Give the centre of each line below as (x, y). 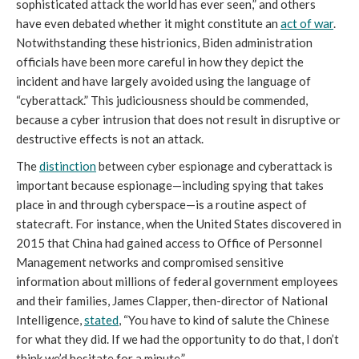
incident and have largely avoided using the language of (163, 81)
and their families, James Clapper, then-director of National (172, 301)
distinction (68, 166)
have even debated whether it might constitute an (148, 24)
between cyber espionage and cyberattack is (214, 166)
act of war (307, 24)
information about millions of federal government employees (177, 282)
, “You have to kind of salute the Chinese (224, 320)
